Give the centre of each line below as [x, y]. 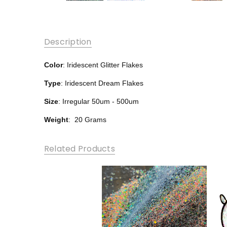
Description [68, 42]
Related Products [79, 148]
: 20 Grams [87, 119]
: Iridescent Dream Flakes [102, 83]
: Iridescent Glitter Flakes [103, 65]
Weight [56, 119]
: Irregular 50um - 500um [98, 101]
